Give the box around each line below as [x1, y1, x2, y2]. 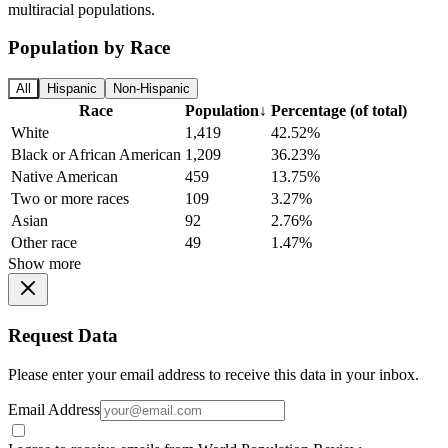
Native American [11, 168, 118, 186]
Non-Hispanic [113, 81, 190, 97]
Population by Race [8, 37, 170, 59]
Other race [11, 234, 77, 252]
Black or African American [11, 146, 181, 164]
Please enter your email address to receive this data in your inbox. [8, 365, 419, 383]
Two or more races [11, 190, 129, 208]
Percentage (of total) [271, 102, 407, 120]
